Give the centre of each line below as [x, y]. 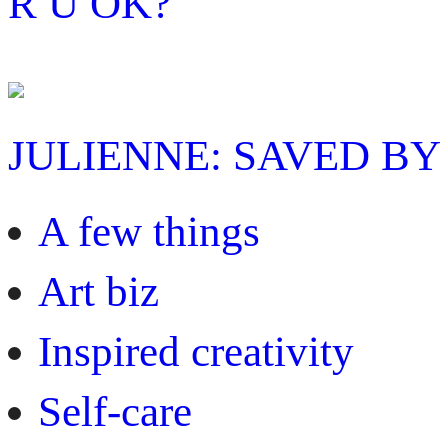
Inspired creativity [196, 351]
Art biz [98, 291]
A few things [149, 231]
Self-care [115, 411]
